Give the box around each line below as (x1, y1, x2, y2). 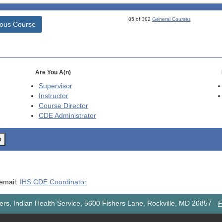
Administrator (53, 112, 96, 120)
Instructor (38, 92, 68, 100)
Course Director (38, 102, 88, 110)
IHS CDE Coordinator (19, 178, 87, 186)
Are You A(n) (35, 69, 71, 76)
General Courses (152, 16, 191, 22)
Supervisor (38, 82, 72, 90)
